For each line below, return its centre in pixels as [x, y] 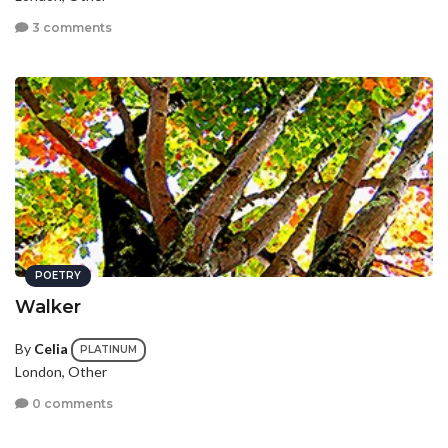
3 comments [70, 27]
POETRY [58, 276]
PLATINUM [108, 350]
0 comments [71, 403]
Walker [48, 307]
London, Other [61, 372]
